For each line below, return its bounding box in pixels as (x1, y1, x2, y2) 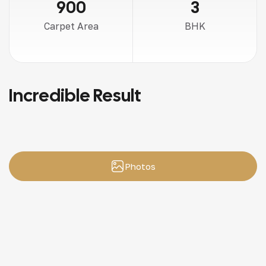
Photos (125, 161, 156, 172)
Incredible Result (9, 84, 141, 107)
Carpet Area (43, 20, 99, 32)
